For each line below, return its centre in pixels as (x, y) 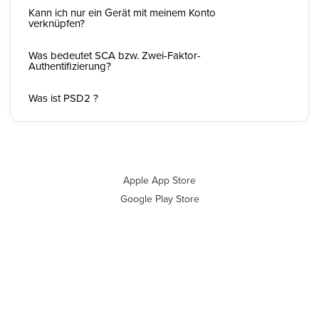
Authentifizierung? (70, 66)
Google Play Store (159, 199)
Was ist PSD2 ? (63, 98)
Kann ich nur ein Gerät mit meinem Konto (122, 12)
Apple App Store (159, 180)
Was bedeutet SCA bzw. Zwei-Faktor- (115, 55)
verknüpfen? (57, 23)
